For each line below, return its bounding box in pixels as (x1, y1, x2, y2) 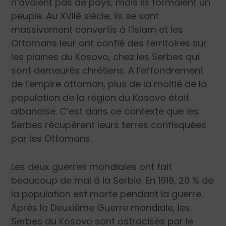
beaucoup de (11, 174, 75, 187)
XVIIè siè (58, 10, 97, 23)
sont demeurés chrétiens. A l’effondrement (11, 64, 204, 77)
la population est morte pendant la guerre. (11, 187, 203, 200)
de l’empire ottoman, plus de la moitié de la (11, 78, 207, 91)
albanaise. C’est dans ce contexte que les (11, 105, 199, 118)
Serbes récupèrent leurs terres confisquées (11, 119, 207, 132)
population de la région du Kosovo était (11, 91, 190, 104)
